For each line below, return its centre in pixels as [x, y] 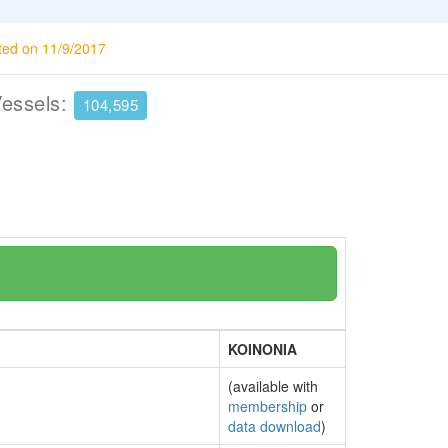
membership [267, 406]
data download [274, 426]
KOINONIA [262, 349]
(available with [273, 386]
